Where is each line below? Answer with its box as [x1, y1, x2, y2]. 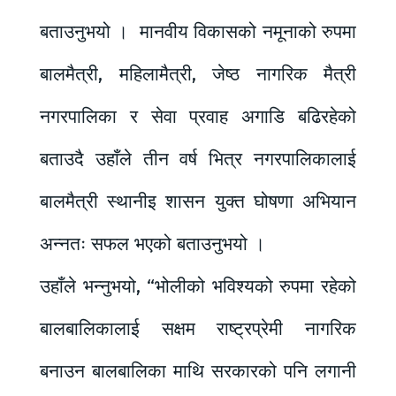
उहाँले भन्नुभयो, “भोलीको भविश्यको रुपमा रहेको [40, 274, 356, 298]
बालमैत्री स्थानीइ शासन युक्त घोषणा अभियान [40, 189, 356, 213]
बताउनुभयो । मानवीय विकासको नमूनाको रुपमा [40, 19, 356, 43]
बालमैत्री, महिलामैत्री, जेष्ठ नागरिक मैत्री [40, 62, 356, 86]
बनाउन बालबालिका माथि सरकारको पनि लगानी [40, 359, 356, 383]
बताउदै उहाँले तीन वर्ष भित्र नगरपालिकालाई [40, 147, 356, 171]
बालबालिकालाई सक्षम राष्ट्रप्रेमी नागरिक [40, 316, 356, 340]
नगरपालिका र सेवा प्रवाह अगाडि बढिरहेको [40, 104, 356, 128]
